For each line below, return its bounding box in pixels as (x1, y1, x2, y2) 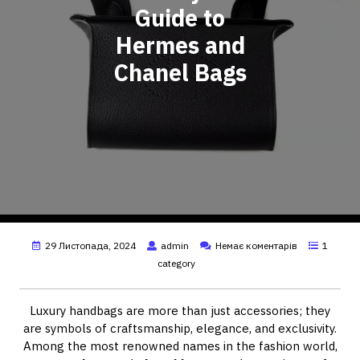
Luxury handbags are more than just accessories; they (30, 303, 330, 318)
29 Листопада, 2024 (45, 239, 136, 252)
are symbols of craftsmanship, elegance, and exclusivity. (23, 321, 337, 336)
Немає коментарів (215, 239, 297, 252)
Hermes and (115, 31, 245, 60)
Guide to (135, 3, 225, 33)
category (157, 257, 195, 269)
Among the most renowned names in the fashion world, (22, 338, 337, 354)
